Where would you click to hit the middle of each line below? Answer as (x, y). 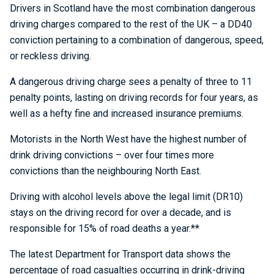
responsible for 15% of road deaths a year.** (105, 228)
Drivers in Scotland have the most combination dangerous (133, 8)
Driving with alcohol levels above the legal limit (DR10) (126, 197)
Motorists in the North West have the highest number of (128, 139)
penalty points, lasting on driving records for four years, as (134, 98)
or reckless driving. (50, 56)
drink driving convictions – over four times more (112, 155)
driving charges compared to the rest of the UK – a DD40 (131, 24)
